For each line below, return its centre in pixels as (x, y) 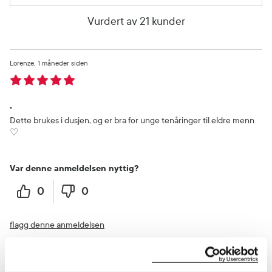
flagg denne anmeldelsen (57, 225)
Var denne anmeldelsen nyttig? (74, 168)
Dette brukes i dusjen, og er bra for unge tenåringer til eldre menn (132, 120)
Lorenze (22, 63)
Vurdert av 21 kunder (136, 21)
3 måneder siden (76, 260)
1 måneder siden (63, 63)
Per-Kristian (28, 260)
